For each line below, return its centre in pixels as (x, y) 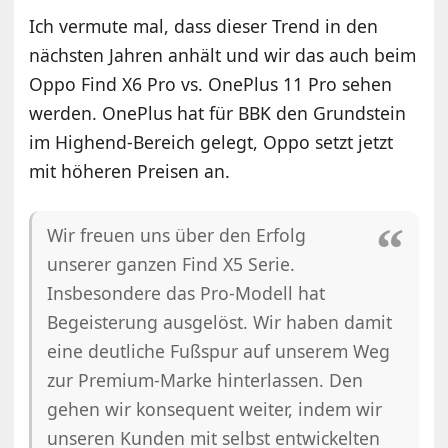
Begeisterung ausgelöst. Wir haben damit (220, 322)
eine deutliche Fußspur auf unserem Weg (219, 351)
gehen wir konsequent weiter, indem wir (215, 409)
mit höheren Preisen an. (130, 171)
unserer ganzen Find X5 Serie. (171, 264)
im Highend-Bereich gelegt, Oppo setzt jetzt (211, 142)
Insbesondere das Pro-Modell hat (186, 293)
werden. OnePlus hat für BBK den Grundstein (218, 113)
